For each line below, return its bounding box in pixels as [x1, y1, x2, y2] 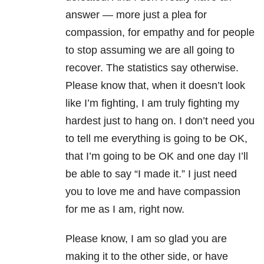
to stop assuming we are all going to [65, 44, 235, 57]
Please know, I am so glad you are [65, 233, 227, 245]
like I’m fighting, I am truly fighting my [65, 97, 239, 110]
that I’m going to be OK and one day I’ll [65, 150, 248, 163]
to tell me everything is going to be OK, [65, 133, 247, 145]
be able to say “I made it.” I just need [65, 168, 237, 180]
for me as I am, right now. [65, 203, 184, 216]
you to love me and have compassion [65, 186, 240, 198]
